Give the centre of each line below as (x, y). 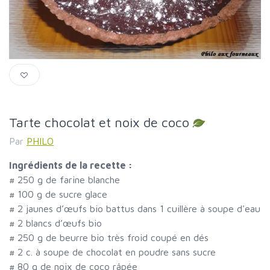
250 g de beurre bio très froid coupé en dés (113, 238)
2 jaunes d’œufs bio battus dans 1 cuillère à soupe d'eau (139, 209)
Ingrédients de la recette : (71, 165)
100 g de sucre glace (62, 194)
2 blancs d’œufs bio (60, 223)
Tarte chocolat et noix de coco (99, 122)
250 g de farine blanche (69, 180)
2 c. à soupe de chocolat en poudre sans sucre (117, 252)
